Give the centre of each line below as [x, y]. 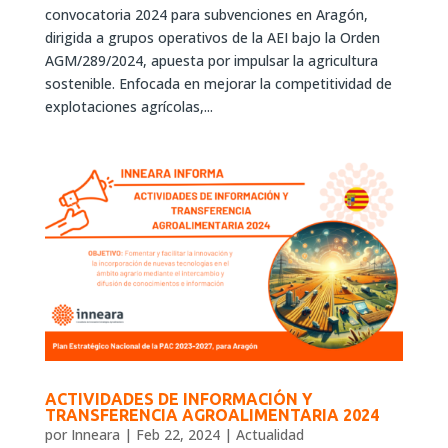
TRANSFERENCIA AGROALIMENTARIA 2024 [211, 415]
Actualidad [269, 435]
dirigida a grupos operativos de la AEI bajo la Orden [212, 37]
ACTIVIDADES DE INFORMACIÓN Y [178, 399]
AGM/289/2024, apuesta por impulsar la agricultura [211, 60]
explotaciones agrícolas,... [128, 106]
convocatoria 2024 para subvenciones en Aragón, [206, 14]
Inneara [95, 435]
